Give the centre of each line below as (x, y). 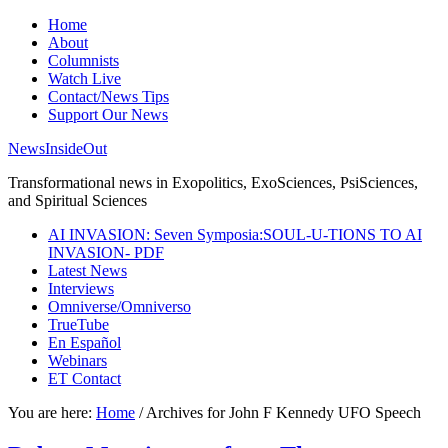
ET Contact (84, 378)
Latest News (87, 270)
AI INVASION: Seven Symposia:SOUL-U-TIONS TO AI (235, 234)
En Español (84, 342)
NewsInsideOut (57, 148)
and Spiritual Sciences (77, 200)
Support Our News (108, 114)
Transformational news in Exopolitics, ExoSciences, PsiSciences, (213, 182)
